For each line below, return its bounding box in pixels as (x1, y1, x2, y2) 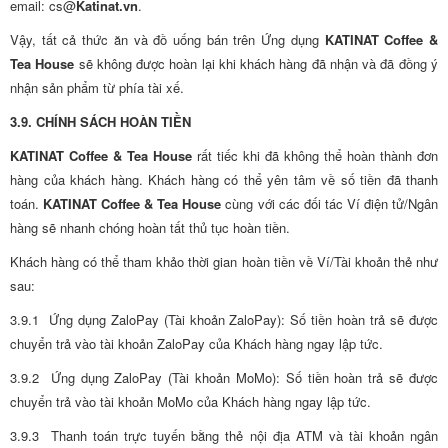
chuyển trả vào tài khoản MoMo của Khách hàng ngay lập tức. (10, 392, 371, 411)
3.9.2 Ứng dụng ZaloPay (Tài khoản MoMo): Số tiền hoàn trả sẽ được (10, 368, 438, 387)
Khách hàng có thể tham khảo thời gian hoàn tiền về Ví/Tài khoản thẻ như (10, 252, 438, 271)
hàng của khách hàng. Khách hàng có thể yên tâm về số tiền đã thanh (10, 170, 438, 189)
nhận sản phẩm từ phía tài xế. (10, 78, 184, 97)
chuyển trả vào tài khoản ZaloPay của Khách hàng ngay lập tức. (10, 334, 383, 353)
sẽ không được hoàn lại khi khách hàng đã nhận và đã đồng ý (74, 54, 439, 73)
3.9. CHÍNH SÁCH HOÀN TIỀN (10, 112, 191, 131)
